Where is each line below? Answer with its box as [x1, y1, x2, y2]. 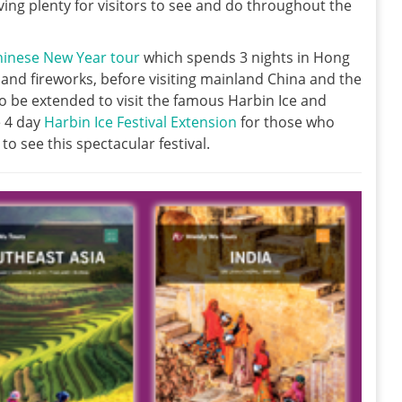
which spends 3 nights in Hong [140, 47, 350, 67]
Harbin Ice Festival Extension [44, 111, 237, 132]
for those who [237, 111, 335, 132]
